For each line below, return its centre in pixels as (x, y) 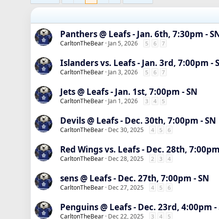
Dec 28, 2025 (126, 159)
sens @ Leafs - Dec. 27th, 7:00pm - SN (135, 178)
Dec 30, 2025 (126, 130)
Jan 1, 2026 (123, 101)
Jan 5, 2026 (123, 43)
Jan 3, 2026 (123, 72)
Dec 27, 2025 (126, 187)
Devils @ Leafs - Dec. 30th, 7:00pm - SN (138, 120)
